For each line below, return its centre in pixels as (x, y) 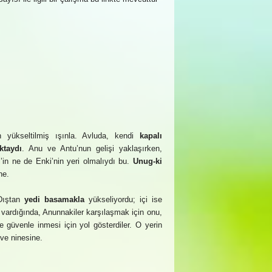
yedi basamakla (55, 199)
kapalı (151, 136)
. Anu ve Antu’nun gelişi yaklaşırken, (92, 148)
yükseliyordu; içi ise (123, 199)
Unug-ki (147, 161)
